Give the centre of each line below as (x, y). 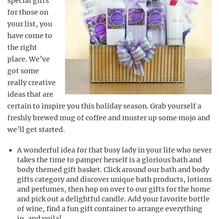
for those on (28, 12)
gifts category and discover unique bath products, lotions (114, 179)
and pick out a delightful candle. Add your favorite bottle (113, 199)
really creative (32, 83)
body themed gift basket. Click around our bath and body (113, 170)
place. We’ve (29, 59)
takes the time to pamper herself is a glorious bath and (109, 160)
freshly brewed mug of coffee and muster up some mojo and (109, 118)
